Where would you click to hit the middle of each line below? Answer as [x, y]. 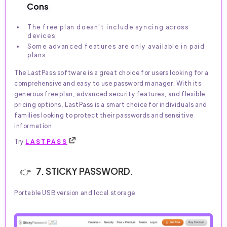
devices [42, 35]
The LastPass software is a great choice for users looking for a [111, 72]
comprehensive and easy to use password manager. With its [108, 83]
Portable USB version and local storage [75, 192]
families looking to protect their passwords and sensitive [104, 115]
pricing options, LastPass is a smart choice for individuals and [111, 104]
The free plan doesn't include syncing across [108, 27]
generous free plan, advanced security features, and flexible [110, 93]
